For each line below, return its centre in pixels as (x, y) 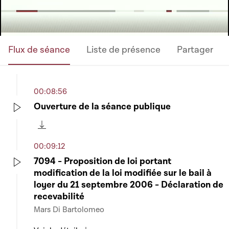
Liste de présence (123, 50)
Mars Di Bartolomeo (69, 210)
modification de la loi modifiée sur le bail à (123, 173)
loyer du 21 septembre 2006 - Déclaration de (129, 185)
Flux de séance (39, 50)
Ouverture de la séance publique (102, 107)
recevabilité (59, 197)
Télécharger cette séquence (94, 133)
